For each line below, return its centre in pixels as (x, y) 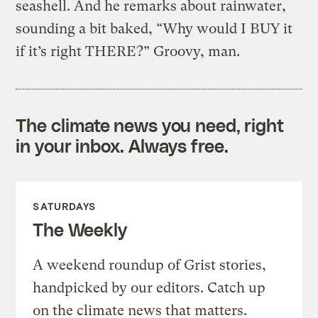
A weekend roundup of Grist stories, (150, 265)
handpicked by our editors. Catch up (149, 287)
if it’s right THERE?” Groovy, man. (128, 51)
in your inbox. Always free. (122, 145)
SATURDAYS (65, 206)
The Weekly (80, 229)
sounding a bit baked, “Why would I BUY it (154, 28)
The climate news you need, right (150, 125)
